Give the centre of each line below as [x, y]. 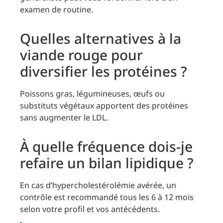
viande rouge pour [81, 55]
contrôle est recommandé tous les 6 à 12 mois [107, 197]
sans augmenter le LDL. [64, 117]
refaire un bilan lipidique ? [107, 163]
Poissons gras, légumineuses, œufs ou [92, 93]
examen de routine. [56, 9]
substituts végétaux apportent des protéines [104, 105]
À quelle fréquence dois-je [106, 146]
